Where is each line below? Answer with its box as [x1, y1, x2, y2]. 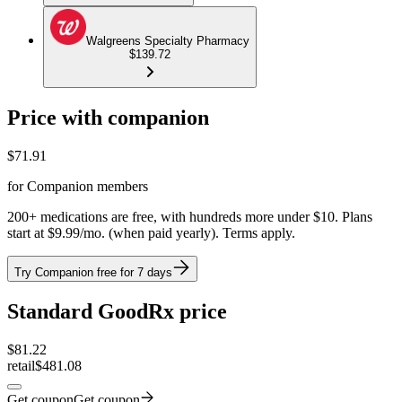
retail [7, 357, 35, 373]
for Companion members [7, 178, 148, 194]
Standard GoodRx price [7, 299, 227, 323]
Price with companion [7, 106, 209, 130]
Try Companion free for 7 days [14, 265, 172, 279]
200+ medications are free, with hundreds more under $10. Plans [7, 208, 372, 224]
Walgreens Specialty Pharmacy [86, 34, 249, 48]
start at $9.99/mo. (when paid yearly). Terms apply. [7, 224, 295, 240]
